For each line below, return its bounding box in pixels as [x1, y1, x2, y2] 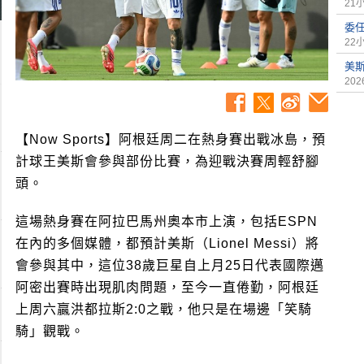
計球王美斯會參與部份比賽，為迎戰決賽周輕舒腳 [15, 154, 319, 168]
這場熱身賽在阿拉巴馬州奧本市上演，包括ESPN [15, 214, 318, 228]
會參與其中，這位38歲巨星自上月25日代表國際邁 [15, 258, 324, 272]
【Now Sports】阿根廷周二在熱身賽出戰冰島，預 [15, 132, 326, 146]
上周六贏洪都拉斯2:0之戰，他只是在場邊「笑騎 [15, 301, 312, 316]
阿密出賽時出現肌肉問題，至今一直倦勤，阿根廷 [15, 279, 319, 294]
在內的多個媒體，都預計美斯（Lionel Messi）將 [15, 236, 319, 250]
